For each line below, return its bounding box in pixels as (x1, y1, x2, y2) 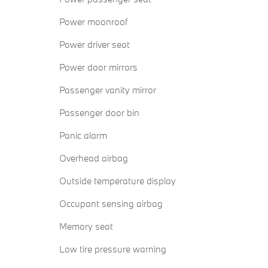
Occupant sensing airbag (59, 197, 163, 210)
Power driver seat (59, 38, 130, 51)
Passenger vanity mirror (59, 84, 156, 96)
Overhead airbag (59, 152, 128, 165)
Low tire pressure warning (59, 243, 166, 255)
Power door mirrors (59, 61, 138, 74)
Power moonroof (59, 16, 127, 28)
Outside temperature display (59, 175, 176, 187)
